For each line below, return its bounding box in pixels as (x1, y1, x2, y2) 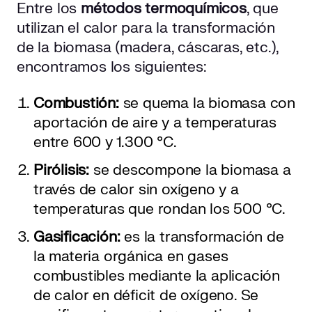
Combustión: (33, 94, 119, 114)
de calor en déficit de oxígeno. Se (33, 286, 259, 306)
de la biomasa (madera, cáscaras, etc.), (17, 38, 279, 58)
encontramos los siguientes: (17, 58, 207, 77)
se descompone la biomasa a (93, 161, 291, 180)
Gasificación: (33, 228, 120, 247)
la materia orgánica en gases (33, 247, 228, 267)
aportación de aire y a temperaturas (33, 114, 276, 133)
